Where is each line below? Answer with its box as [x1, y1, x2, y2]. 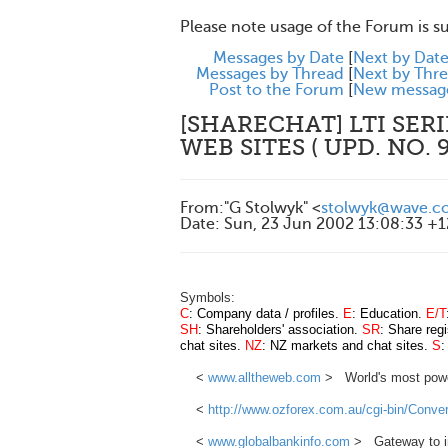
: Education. [352, 306, 426, 321]
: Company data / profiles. [189, 306, 343, 321]
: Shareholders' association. [198, 322, 362, 337]
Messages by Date [213, 49, 344, 67]
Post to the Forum [209, 81, 344, 99]
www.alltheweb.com [208, 370, 321, 385]
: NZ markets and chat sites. [262, 338, 432, 353]
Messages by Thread [196, 65, 344, 83]
